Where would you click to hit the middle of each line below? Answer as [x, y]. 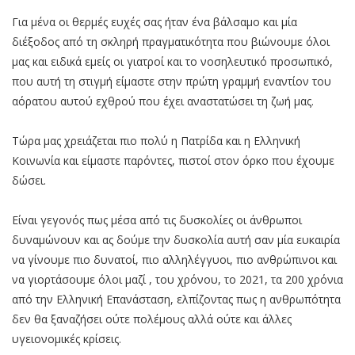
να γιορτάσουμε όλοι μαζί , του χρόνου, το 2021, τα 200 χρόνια [177, 279]
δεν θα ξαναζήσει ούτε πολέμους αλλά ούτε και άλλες [152, 319]
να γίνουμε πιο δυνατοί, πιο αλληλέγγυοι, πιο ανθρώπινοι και [174, 259]
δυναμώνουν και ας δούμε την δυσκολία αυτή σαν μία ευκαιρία [176, 239]
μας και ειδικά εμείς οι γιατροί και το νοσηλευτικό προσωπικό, [172, 61]
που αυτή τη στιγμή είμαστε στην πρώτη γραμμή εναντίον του [172, 81]
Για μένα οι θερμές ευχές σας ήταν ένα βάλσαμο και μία [155, 21]
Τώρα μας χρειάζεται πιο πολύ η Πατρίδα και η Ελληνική [156, 140]
